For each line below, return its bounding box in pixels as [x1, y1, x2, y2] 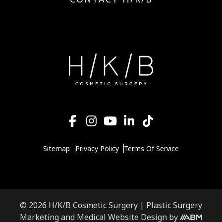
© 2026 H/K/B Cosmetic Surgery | [20, 200, 146, 211]
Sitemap [43, 144, 70, 154]
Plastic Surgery [146, 200, 202, 211]
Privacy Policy [75, 144, 119, 154]
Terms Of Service [124, 144, 179, 154]
